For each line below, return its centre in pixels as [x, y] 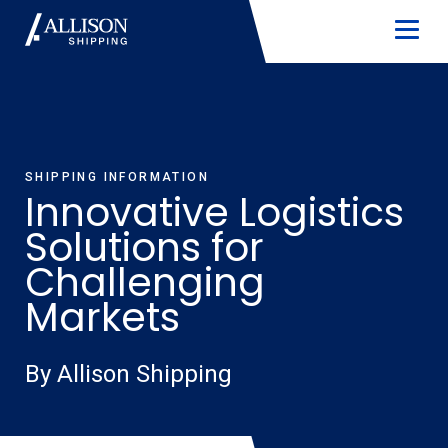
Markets [102, 317]
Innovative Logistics [214, 212]
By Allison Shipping [128, 374]
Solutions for [144, 247]
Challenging [145, 282]
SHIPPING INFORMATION [117, 177]
